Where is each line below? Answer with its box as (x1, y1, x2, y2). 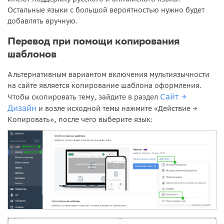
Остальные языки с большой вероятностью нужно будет (7, 5, 204, 14)
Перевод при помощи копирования (7, 35, 180, 47)
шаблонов (7, 48, 56, 60)
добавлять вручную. (7, 16, 78, 25)
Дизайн (7, 102, 36, 113)
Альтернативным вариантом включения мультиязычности (7, 69, 209, 79)
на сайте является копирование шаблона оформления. (7, 80, 202, 90)
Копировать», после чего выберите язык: (7, 114, 153, 124)
